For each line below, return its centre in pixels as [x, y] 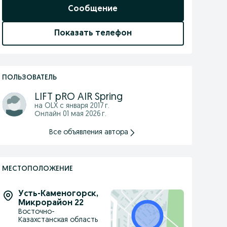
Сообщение [93, 9]
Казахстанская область [58, 220]
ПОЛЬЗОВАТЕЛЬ [29, 78]
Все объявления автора [89, 133]
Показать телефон [93, 33]
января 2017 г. [87, 106]
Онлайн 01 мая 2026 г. [70, 114]
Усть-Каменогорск [57, 194]
